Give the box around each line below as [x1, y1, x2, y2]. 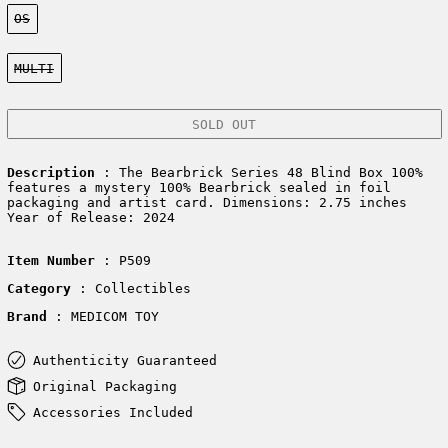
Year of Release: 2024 [6, 210, 175, 226]
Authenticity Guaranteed [32, 352, 217, 368]
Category [6, 281, 79, 297]
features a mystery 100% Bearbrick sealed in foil [6, 180, 391, 196]
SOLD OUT [192, 116, 256, 132]
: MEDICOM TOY [54, 309, 159, 325]
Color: [5, 45, 54, 61]
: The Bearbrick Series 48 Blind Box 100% [94, 165, 423, 181]
